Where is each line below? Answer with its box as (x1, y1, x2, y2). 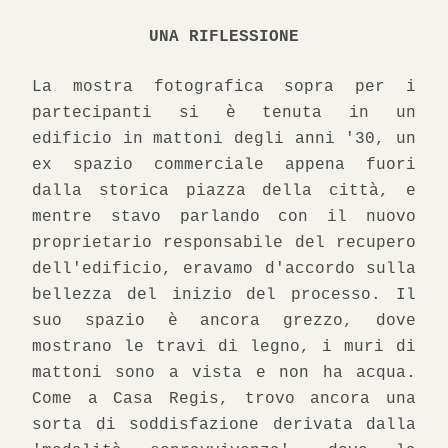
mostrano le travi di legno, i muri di (32, 338, 416, 356)
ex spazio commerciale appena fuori (32, 156, 416, 174)
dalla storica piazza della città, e (32, 182, 416, 200)
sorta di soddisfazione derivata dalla (32, 416, 416, 434)
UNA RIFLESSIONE (149, 28, 299, 46)
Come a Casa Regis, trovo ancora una (32, 390, 416, 408)
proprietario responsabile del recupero (32, 234, 416, 252)
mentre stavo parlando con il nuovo (32, 208, 416, 226)
